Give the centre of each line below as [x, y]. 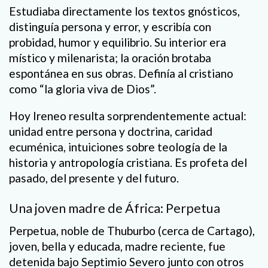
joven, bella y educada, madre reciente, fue [117, 246]
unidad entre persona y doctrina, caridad [111, 132]
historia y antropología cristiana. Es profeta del [128, 163]
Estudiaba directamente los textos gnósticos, [124, 11]
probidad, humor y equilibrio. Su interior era [118, 42]
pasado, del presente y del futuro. [94, 178]
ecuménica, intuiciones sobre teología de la [118, 147]
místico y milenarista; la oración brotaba [110, 57]
